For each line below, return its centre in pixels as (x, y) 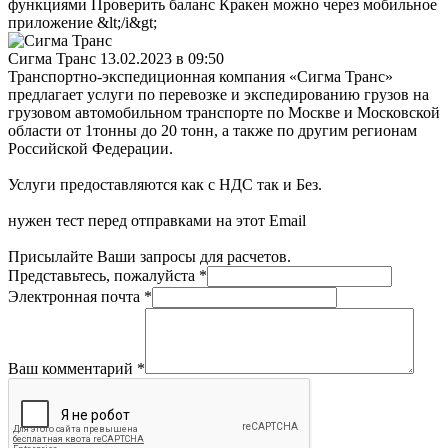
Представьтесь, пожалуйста (103, 276)
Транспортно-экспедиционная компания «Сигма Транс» (200, 77)
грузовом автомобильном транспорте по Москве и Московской (224, 113)
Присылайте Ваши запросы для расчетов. (149, 257)
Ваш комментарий (72, 369)
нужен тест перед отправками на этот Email (157, 221)
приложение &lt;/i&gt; (82, 23)
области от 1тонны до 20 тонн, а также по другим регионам (212, 131)
